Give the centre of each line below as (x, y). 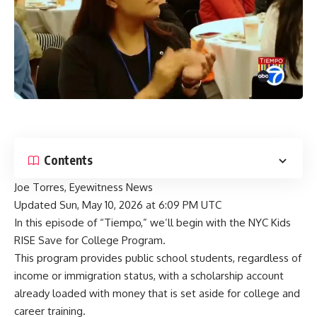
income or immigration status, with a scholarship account (149, 275)
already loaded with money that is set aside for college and (157, 293)
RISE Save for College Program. (90, 240)
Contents (68, 160)
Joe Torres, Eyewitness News (83, 187)
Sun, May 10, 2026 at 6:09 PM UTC (140, 204)
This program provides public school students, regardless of (158, 258)
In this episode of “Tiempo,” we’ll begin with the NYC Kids (152, 222)
